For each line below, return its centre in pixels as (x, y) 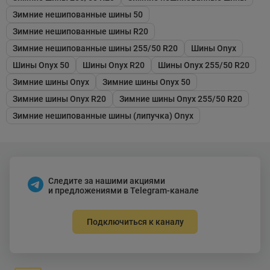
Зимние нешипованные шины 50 (78, 14)
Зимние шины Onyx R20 (59, 99)
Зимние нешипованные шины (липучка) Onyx (103, 115)
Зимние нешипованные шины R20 (80, 31)
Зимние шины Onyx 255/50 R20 (181, 99)
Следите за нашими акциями (107, 181)
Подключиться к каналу (135, 221)
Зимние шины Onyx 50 (146, 82)
